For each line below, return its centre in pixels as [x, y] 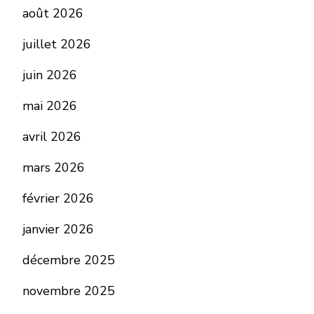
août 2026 [53, 14]
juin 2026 [50, 75]
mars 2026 [54, 168]
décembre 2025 [69, 260]
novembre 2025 [69, 291]
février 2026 [58, 199]
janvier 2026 [58, 230]
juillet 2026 [57, 45]
